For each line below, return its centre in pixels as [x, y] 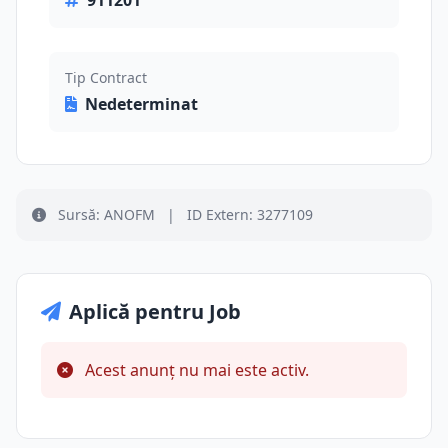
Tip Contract [106, 77]
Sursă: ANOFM [106, 214]
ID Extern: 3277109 [248, 214]
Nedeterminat [141, 104]
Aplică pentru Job [155, 311]
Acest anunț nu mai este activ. [195, 370]
